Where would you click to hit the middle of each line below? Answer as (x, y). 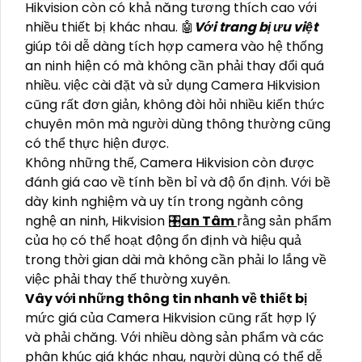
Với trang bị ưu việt (256, 27)
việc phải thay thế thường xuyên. (128, 280)
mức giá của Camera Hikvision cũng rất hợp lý (170, 318)
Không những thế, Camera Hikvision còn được (170, 163)
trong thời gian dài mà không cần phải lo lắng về (176, 260)
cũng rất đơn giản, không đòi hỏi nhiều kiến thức (175, 105)
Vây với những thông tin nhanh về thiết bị (166, 299)
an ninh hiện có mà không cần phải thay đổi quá (175, 66)
